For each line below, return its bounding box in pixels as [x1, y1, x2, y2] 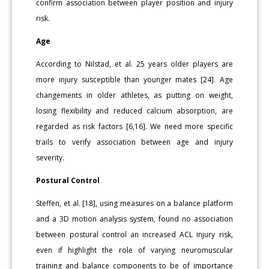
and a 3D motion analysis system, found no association [36, 214, 233, 225]
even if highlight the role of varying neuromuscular [36, 245, 233, 256]
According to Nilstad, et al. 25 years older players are [36, 59, 233, 70]
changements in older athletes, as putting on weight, [36, 90, 233, 101]
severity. [36, 153, 65, 163]
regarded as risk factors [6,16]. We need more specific [36, 121, 233, 132]
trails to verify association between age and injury [36, 137, 233, 148]
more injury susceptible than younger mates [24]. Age [36, 74, 233, 85]
